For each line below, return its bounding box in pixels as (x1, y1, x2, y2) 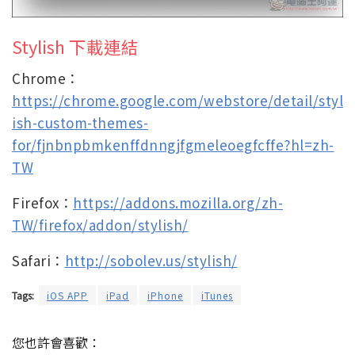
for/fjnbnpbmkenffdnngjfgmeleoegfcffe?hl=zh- (12, 134, 334, 155)
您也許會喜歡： (12, 332, 101, 352)
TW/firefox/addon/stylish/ (12, 214, 189, 235)
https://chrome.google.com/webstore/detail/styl (12, 90, 343, 110)
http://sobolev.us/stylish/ (64, 250, 238, 270)
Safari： (12, 250, 65, 270)
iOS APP (47, 288, 88, 302)
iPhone (147, 288, 183, 302)
